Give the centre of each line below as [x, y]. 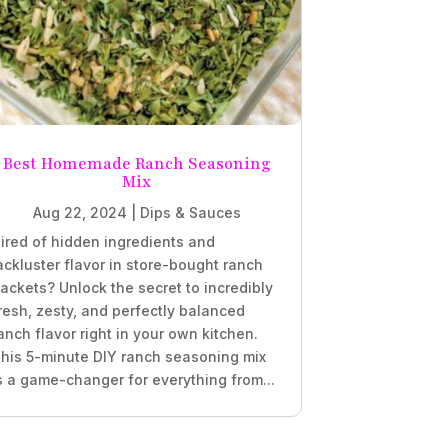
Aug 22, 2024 [79, 213]
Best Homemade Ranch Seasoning [136, 164]
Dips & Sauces [190, 213]
